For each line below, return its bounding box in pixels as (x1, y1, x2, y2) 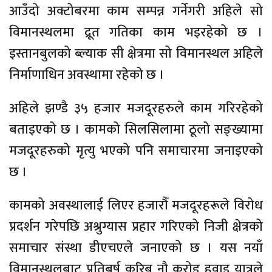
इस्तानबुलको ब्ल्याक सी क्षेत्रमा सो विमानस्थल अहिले (9, 42, 263, 66)
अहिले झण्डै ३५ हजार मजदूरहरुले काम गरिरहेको (9, 97, 263, 120)
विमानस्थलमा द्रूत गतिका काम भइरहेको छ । (9, 21, 263, 44)
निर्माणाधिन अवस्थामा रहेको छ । (9, 64, 165, 87)
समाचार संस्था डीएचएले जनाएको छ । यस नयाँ (9, 237, 263, 260)
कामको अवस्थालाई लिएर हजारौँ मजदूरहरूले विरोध (9, 194, 263, 217)
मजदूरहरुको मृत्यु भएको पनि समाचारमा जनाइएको (9, 140, 263, 163)
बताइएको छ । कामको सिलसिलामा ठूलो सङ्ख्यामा (9, 118, 263, 141)
